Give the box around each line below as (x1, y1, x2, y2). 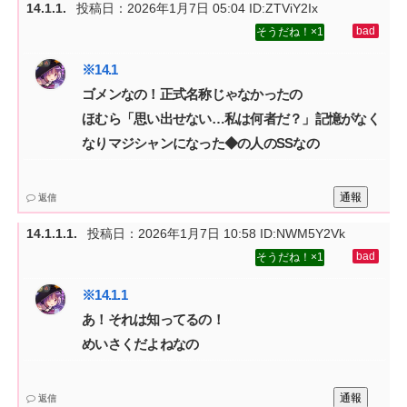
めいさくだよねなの (82, 336, 199, 352)
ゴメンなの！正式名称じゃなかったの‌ (82, 86, 303, 103)
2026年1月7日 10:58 (138, 226, 257, 242)
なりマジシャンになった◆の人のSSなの (82, 135, 319, 152)
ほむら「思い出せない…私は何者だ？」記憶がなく (82, 111, 380, 127)
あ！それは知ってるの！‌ (82, 312, 224, 328)
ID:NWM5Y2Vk (256, 226, 346, 242)
